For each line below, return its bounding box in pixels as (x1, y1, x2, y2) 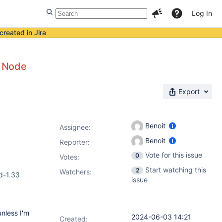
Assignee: (59, 123, 91, 131)
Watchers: (59, 167, 92, 176)
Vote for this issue (145, 151, 202, 159)
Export (178, 87, 200, 96)
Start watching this (145, 166, 206, 174)
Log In (192, 9, 212, 17)
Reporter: (59, 138, 90, 146)
